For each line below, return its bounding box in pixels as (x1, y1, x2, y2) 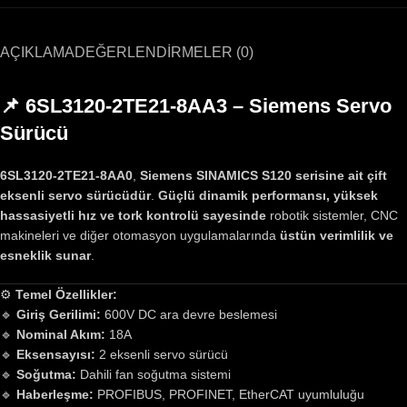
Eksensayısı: (16, 347, 95, 362)
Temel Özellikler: (15, 287, 117, 302)
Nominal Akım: (16, 327, 105, 342)
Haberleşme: (16, 387, 94, 402)
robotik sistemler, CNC (266, 208, 398, 223)
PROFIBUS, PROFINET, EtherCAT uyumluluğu (94, 387, 364, 402)
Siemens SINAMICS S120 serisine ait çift (140, 168, 387, 183)
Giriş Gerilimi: (16, 307, 101, 322)
